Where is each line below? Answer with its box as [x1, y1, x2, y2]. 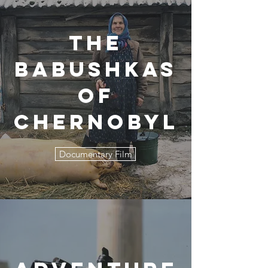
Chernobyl [13, 109, 178, 135]
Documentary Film [59, 148, 132, 160]
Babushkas [14, 56, 177, 82]
